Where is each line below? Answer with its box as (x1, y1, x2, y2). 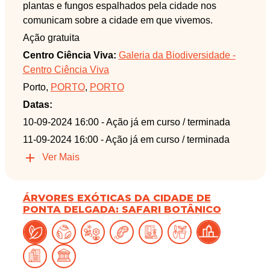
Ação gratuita (22, 33, 80, 43)
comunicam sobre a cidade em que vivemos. (22, 15, 213, 26)
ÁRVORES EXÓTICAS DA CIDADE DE (22, 192, 211, 204)
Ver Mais (42, 152, 80, 163)
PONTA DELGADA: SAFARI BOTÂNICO (22, 203, 221, 215)
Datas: (22, 99, 52, 110)
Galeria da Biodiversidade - (118, 50, 236, 61)
